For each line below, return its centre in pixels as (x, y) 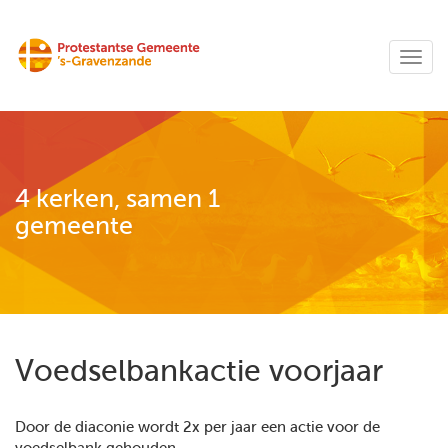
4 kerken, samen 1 (117, 199)
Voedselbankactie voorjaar (199, 371)
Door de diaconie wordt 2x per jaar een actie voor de (197, 427)
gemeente (74, 226)
